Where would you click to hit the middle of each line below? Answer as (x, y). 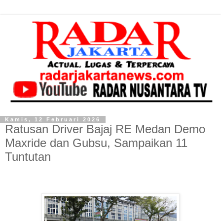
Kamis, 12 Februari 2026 (53, 120)
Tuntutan (28, 157)
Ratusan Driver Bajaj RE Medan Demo (105, 129)
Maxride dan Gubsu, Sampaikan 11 (96, 143)
